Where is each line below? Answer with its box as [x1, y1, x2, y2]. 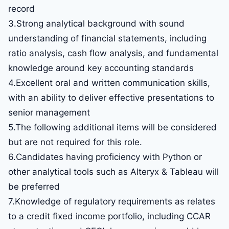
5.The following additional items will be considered [8, 122, 217, 133]
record [8, 4, 35, 14]
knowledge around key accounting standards [8, 63, 194, 74]
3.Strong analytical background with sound [8, 18, 185, 29]
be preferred [8, 181, 60, 192]
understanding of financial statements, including [8, 33, 207, 44]
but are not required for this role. [8, 137, 142, 148]
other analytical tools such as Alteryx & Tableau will [8, 167, 219, 177]
